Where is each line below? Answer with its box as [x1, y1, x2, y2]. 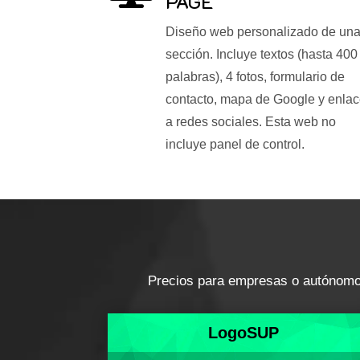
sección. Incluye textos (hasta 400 [165, 47, 358, 61]
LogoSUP [207, 324, 279, 342]
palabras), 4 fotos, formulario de [165, 69, 345, 84]
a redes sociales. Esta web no [165, 114, 336, 129]
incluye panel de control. [165, 137, 305, 151]
